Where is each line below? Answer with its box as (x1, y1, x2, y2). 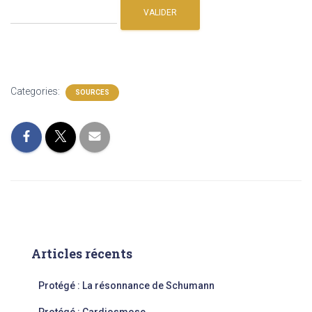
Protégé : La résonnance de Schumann (38, 280, 217, 291)
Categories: (10, 86, 62, 97)
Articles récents (31, 245, 132, 262)
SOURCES (75, 88, 109, 96)
